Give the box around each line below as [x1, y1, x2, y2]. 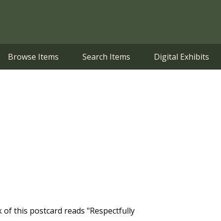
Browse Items [8, 51, 59, 62]
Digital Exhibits [154, 51, 209, 62]
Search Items [82, 51, 130, 62]
